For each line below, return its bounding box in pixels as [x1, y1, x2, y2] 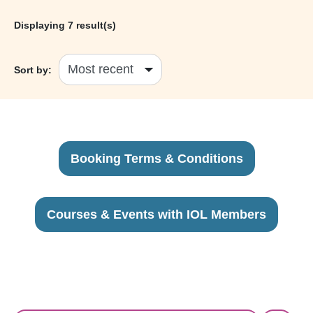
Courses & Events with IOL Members [47, 208, 266, 222]
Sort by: [14, 64, 52, 75]
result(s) [73, 20, 116, 31]
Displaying [14, 20, 68, 31]
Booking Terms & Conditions [70, 152, 243, 166]
